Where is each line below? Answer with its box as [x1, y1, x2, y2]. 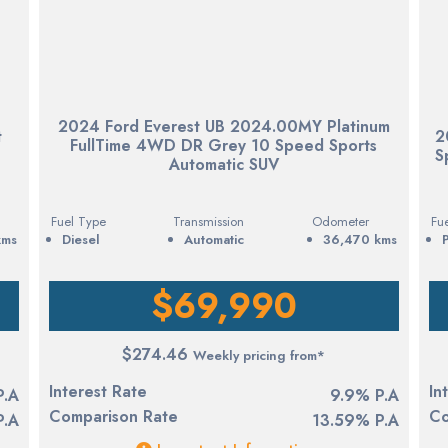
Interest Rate [48, 379, 147, 403]
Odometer [311, 211, 369, 231]
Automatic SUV [168, 153, 279, 177]
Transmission [173, 211, 245, 231]
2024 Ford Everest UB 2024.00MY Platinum [57, 115, 390, 139]
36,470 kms [322, 229, 397, 249]
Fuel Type [50, 211, 106, 231]
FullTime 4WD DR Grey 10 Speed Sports [70, 134, 378, 158]
